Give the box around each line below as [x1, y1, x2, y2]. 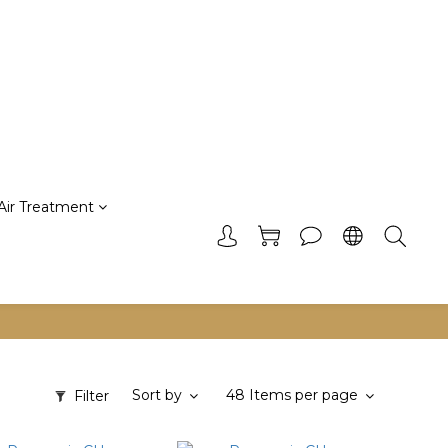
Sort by [132, 386, 182, 404]
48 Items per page [226, 386, 358, 404]
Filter [74, 386, 109, 405]
